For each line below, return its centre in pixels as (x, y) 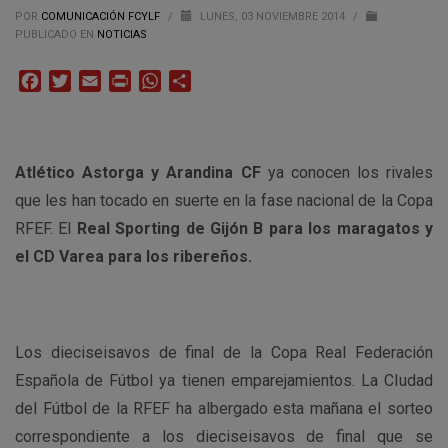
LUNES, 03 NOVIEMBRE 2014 (274, 16)
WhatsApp (197, 80)
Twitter (95, 80)
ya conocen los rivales (346, 172)
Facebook (75, 80)
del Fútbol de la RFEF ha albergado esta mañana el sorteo (224, 408)
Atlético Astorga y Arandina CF (138, 172)
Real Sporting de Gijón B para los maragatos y (252, 228)
